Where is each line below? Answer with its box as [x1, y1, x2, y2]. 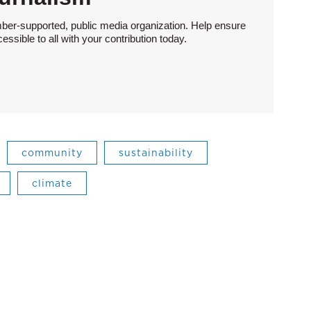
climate [32, 176, 72, 190]
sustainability [119, 145, 193, 160]
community [22, 145, 83, 160]
